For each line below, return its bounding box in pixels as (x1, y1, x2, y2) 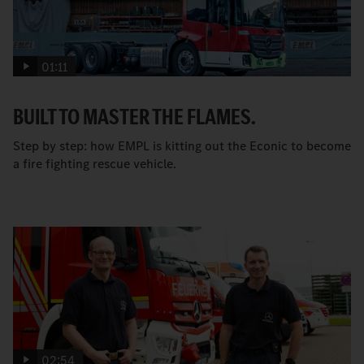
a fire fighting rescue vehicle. (13, 154, 176, 172)
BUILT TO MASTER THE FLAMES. (13, 101, 256, 132)
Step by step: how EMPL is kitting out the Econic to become (13, 136, 351, 154)
